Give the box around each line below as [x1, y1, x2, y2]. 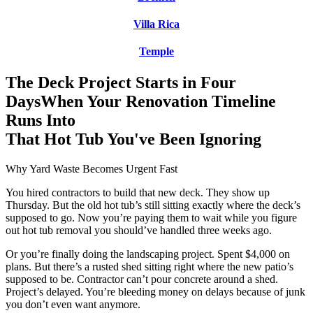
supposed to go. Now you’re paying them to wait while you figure [6, 211, 297, 224]
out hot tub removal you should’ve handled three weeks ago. [6, 224, 272, 236]
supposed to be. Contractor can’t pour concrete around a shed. [6, 272, 278, 285]
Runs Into [6, 110, 75, 129]
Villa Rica [133, 18, 180, 31]
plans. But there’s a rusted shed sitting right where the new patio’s [6, 260, 293, 272]
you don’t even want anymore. [6, 298, 140, 310]
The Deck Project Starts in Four [6, 73, 236, 92]
